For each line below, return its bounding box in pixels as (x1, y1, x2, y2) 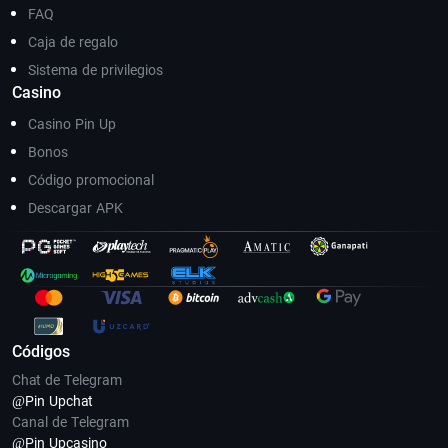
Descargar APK (28, 200, 123, 216)
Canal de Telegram (12, 414, 129, 430)
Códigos (12, 342, 70, 361)
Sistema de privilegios (28, 62, 163, 78)
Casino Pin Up (28, 116, 116, 132)
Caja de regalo (28, 34, 118, 50)
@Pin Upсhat (12, 393, 93, 409)
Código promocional (28, 172, 154, 188)
